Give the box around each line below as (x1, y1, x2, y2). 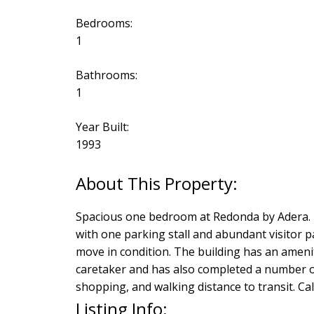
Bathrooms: (75, 67, 137, 83)
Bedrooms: (75, 15, 132, 32)
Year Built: (75, 119, 129, 135)
